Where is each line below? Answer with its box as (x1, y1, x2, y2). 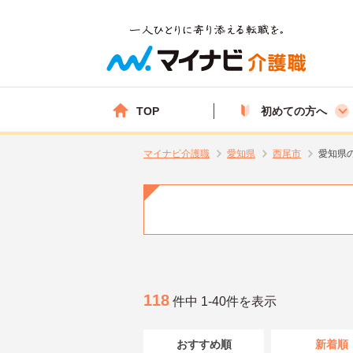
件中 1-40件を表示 (169, 294, 277, 308)
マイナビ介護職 (143, 148, 210, 159)
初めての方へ (261, 104, 327, 117)
